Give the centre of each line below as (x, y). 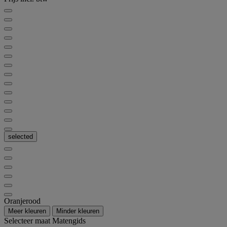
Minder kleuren (78, 211)
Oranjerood (22, 201)
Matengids (69, 221)
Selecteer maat (28, 221)
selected (21, 137)
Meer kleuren (27, 211)
